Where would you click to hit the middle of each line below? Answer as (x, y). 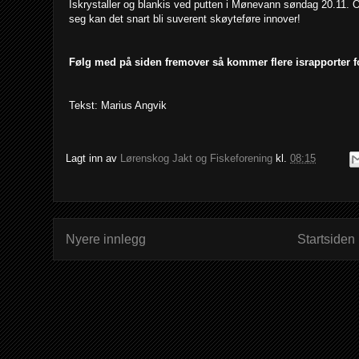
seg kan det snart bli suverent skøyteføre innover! (185, 18)
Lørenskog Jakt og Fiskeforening (196, 158)
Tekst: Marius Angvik (118, 105)
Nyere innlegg (106, 239)
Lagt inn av (93, 158)
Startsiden (327, 239)
